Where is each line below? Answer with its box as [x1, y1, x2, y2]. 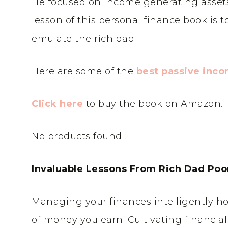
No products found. [32, 131, 124, 142]
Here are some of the [32, 66, 136, 77]
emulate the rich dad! [32, 33, 136, 44]
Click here [32, 98, 86, 109]
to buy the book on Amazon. [85, 98, 223, 109]
